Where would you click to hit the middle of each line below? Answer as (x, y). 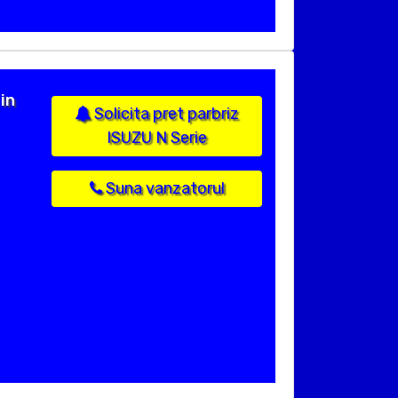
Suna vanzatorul (163, 189)
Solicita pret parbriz (165, 114)
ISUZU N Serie (157, 138)
